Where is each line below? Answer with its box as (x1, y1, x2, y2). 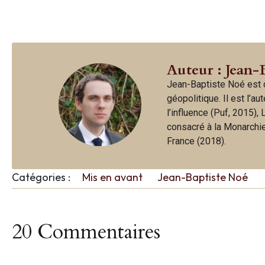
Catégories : (12, 170, 70, 184)
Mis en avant (82, 170, 143, 184)
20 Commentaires (12, 218, 160, 245)
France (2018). (167, 135, 226, 147)
